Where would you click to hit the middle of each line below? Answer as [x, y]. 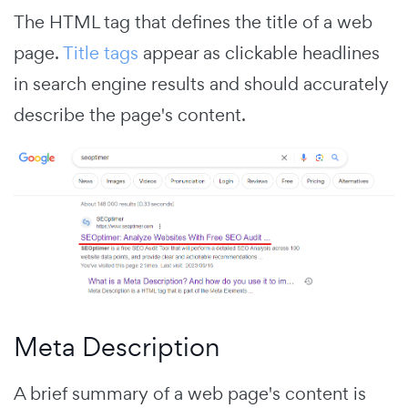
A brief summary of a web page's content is [190, 394]
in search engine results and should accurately [201, 83]
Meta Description [117, 347]
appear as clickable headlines [259, 52]
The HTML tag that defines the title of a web [193, 21]
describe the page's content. [132, 114]
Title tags [101, 52]
